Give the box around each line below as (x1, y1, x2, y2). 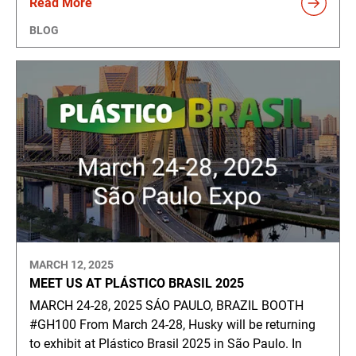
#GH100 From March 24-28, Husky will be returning (29, 317, 315, 333)
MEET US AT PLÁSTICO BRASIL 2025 (29, 276, 244, 292)
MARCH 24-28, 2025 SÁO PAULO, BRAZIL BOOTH (29, 298, 304, 314)
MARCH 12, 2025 (29, 258, 114, 272)
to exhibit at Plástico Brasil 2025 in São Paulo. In (29, 336, 302, 352)
